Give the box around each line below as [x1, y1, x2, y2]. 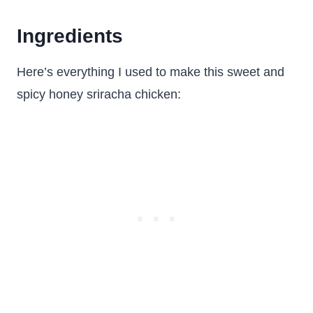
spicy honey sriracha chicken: [17, 87, 181, 101]
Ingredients [17, 25, 123, 47]
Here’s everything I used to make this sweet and [17, 65, 284, 79]
